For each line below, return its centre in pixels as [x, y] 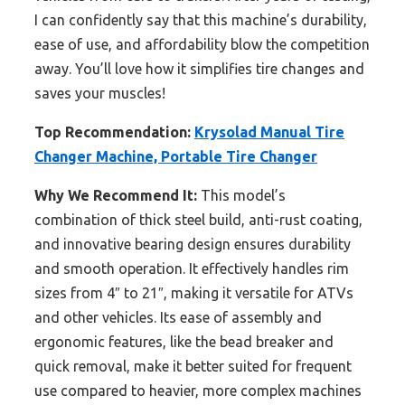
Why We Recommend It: [116, 196]
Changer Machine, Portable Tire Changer [176, 157]
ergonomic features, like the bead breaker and [184, 342]
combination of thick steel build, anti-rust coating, [198, 220]
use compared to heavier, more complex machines [198, 391]
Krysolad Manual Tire [269, 132]
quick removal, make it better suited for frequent [193, 367]
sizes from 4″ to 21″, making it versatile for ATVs [194, 293]
